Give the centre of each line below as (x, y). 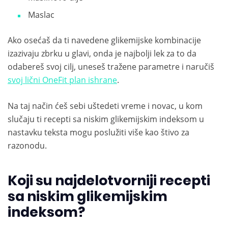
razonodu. (27, 146)
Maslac (41, 15)
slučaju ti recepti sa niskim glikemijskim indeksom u (106, 119)
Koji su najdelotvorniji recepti (109, 181)
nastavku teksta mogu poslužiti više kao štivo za (98, 133)
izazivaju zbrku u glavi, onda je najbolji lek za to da (102, 54)
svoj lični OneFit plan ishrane (62, 80)
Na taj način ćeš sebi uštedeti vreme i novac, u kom (105, 106)
